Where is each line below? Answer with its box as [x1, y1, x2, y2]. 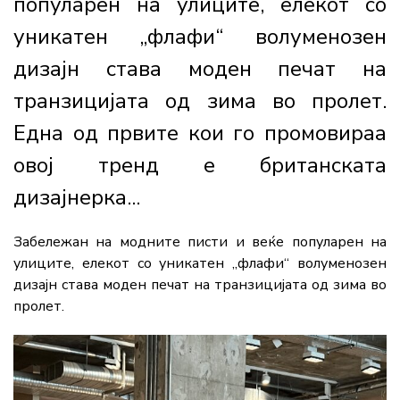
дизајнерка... [13, 182, 140, 212]
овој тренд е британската [13, 150, 387, 179]
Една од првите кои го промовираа [13, 118, 387, 147]
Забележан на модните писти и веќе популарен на [13, 231, 387, 252]
